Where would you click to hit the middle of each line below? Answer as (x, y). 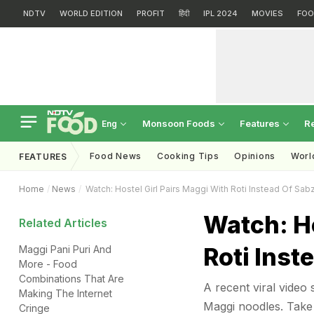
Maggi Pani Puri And (65, 249)
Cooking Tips (188, 156)
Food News (115, 156)
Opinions (255, 156)
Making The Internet (66, 293)
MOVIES (267, 13)
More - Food (48, 264)
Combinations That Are (71, 279)
